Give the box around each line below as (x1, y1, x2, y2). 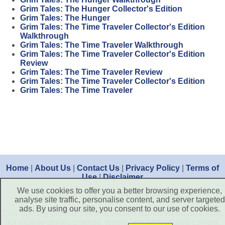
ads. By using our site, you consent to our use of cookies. (19, 204, 220, 213)
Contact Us (77, 164, 120, 173)
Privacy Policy (126, 164, 180, 173)
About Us (35, 164, 71, 173)
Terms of (186, 164, 219, 173)
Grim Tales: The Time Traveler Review (20, 68, 162, 77)
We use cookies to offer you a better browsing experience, (17, 186, 222, 195)
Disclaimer (103, 173, 143, 182)
